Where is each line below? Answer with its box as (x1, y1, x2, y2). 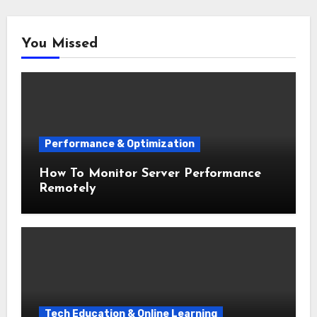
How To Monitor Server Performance (38, 166, 261, 180)
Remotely (38, 181, 96, 195)
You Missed (21, 36, 98, 51)
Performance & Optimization (44, 137, 195, 150)
